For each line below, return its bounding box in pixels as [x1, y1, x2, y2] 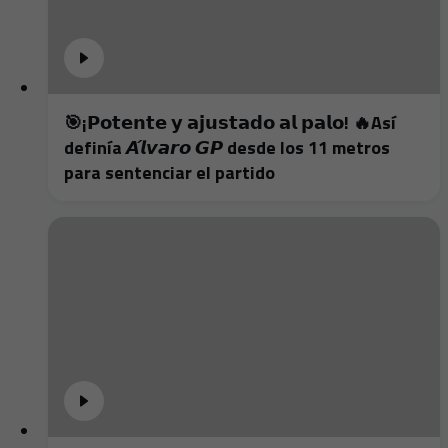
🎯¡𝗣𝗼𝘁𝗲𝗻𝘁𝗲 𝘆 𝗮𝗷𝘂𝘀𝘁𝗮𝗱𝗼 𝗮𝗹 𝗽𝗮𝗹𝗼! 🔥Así [64, 108, 396, 136]
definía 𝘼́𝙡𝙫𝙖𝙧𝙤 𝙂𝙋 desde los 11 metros [64, 133, 390, 161]
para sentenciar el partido [64, 158, 275, 186]
